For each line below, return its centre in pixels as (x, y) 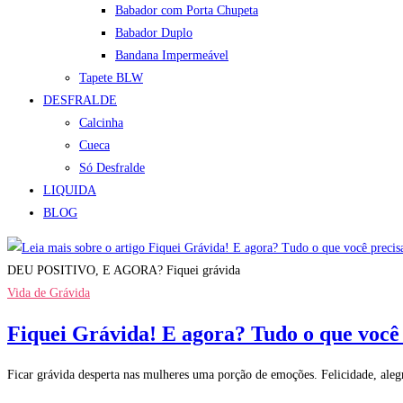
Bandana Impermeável (172, 55)
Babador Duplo (154, 33)
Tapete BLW (111, 78)
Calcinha (101, 123)
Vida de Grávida (49, 293)
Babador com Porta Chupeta (187, 10)
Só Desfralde (112, 168)
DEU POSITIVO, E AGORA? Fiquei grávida (124, 270)
